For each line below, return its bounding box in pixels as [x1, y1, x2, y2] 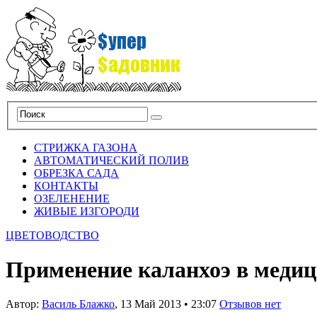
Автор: [6, 298, 42, 311]
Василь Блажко [42, 298, 115, 311]
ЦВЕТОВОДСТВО [6, 229, 99, 241]
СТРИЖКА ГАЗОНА [34, 141, 137, 154]
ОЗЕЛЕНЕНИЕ [34, 192, 110, 204]
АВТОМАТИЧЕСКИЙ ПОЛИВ [34, 154, 189, 166]
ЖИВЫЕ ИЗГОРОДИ [34, 204, 139, 217]
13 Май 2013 [120, 298, 181, 311]
